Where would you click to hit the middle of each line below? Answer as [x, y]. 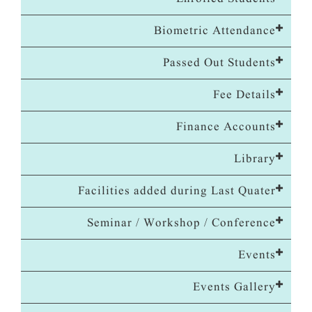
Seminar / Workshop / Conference [181, 223]
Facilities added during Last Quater [177, 191]
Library [255, 159]
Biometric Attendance [215, 31]
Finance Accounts [226, 127]
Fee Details [244, 95]
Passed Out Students [219, 63]
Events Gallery [234, 287]
